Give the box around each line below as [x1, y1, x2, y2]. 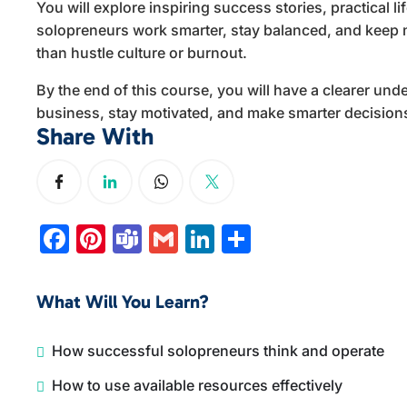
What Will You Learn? [36, 291, 210, 313]
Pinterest [105, 221, 230, 256]
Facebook [69, 221, 205, 256]
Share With [36, 123, 154, 151]
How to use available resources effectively [52, 376, 343, 394]
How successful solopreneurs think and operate [52, 342, 385, 360]
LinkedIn [214, 221, 333, 256]
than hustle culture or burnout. [36, 44, 248, 62]
